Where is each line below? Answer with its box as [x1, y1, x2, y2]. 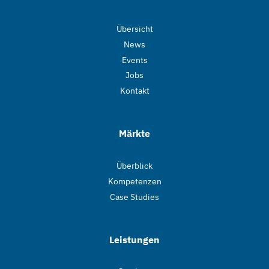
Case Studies [110, 191, 159, 202]
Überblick [116, 160, 153, 172]
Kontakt [119, 85, 150, 97]
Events [121, 54, 148, 65]
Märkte [119, 127, 150, 140]
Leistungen [109, 233, 160, 246]
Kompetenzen [107, 175, 162, 187]
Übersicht [116, 23, 153, 35]
